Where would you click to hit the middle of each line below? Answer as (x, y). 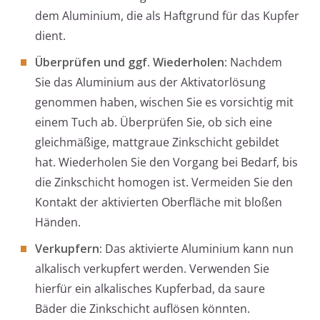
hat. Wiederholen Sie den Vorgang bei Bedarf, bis (166, 162)
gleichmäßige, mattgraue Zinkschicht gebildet (157, 142)
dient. (50, 36)
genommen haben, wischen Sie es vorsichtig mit (164, 102)
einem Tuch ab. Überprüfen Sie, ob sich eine (154, 122)
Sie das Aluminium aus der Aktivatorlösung (150, 82)
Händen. (58, 222)
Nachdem (255, 62)
